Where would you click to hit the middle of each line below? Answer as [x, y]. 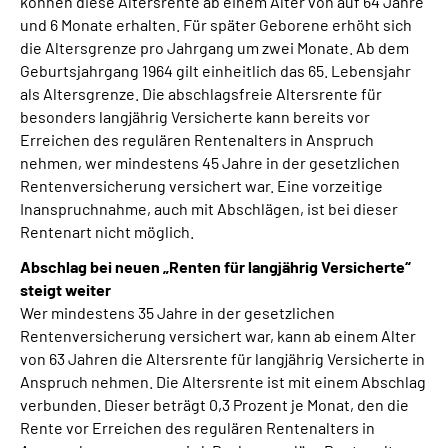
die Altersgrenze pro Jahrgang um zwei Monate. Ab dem [214, 47]
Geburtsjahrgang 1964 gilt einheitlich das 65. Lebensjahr [215, 70]
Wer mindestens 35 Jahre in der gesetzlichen [177, 312]
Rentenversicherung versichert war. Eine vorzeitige [201, 185]
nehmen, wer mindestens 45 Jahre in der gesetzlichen [210, 162]
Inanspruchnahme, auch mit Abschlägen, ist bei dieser [209, 208]
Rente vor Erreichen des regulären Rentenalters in [197, 427]
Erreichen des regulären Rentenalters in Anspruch [197, 139]
